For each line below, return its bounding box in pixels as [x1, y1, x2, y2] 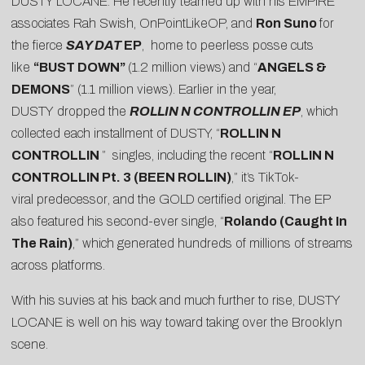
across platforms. [11, 257, 105, 272]
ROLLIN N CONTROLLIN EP [130, 103, 301, 118]
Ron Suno [256, 15, 319, 30]
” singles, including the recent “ [102, 147, 273, 162]
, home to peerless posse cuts [142, 37, 314, 52]
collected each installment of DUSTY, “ [11, 125, 220, 140]
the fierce [11, 37, 66, 52]
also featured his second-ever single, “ [11, 213, 224, 228]
